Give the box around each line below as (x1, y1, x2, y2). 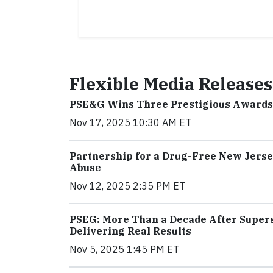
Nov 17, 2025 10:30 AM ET (69, 116, 191, 129)
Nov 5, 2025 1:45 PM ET (69, 243, 179, 255)
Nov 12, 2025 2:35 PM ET (69, 180, 185, 192)
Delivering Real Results (69, 225, 191, 237)
